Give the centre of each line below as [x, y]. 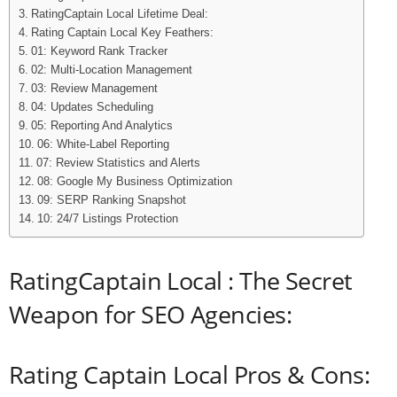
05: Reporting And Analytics [101, 125]
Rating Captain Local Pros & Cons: [192, 374]
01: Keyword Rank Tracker [101, 51]
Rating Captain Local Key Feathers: [124, 32]
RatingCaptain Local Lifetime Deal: [119, 14]
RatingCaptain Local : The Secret [181, 280]
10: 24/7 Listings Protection [107, 218]
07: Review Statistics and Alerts [118, 163]
